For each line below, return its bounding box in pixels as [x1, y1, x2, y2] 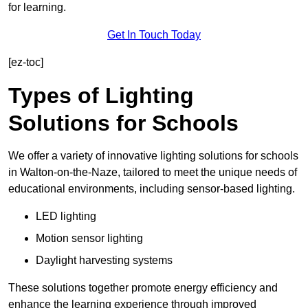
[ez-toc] [8, 56, 43, 69]
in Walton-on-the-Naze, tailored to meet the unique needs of [8, 166, 297, 179]
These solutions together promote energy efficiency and [8, 282, 278, 294]
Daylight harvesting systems [36, 254, 173, 267]
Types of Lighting [8, 83, 194, 109]
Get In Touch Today [107, 29, 201, 41]
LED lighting [36, 210, 96, 223]
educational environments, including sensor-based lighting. [8, 183, 295, 195]
